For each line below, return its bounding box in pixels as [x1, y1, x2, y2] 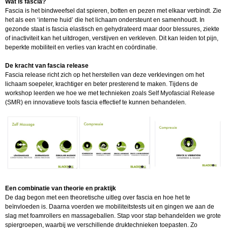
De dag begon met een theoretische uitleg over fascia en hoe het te [5, 194, 190, 202]
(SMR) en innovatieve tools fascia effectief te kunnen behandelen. [5, 98, 186, 106]
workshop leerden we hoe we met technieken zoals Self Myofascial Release [5, 89, 215, 97]
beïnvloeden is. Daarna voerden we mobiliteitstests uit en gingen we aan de [5, 203, 214, 211]
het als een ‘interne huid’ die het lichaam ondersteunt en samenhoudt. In [5, 16, 205, 23]
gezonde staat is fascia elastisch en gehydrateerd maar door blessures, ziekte [5, 25, 219, 33]
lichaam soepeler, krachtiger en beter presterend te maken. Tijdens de [5, 80, 198, 88]
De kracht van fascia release [5, 62, 89, 69]
